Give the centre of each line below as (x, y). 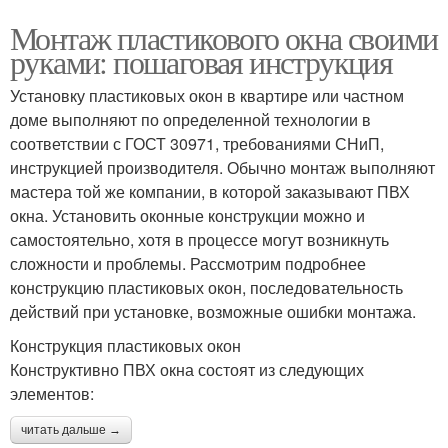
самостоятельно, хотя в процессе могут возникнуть (199, 240)
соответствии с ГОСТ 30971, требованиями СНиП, (197, 144)
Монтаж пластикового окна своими (224, 38)
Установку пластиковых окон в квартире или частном (207, 96)
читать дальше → (71, 430)
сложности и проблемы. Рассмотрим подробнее (188, 264)
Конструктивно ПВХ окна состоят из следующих (187, 370)
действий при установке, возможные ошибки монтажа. (213, 312)
